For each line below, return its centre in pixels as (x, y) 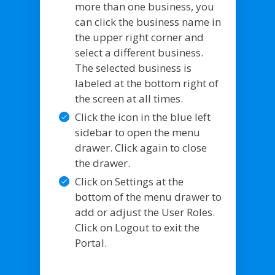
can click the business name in (148, 21)
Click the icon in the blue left (142, 117)
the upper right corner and (139, 37)
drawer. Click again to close (141, 147)
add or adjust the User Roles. (145, 212)
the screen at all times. (129, 98)
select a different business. (139, 52)
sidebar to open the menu (137, 132)
